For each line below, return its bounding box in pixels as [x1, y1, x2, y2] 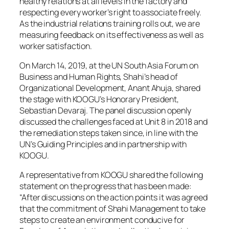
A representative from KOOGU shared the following [19, 169, 203, 181]
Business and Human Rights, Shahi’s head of [19, 71, 178, 82]
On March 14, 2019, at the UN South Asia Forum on [19, 59, 199, 71]
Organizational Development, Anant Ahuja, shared [19, 82, 201, 94]
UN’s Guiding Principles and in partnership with [19, 138, 187, 150]
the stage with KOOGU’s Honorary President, [19, 93, 179, 105]
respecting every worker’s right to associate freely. [19, 6, 201, 18]
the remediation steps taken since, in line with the [19, 127, 198, 139]
